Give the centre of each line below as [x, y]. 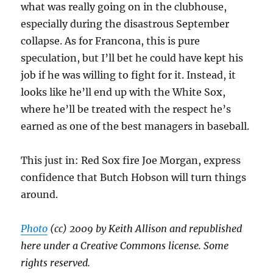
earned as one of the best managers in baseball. [135, 126]
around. [40, 195]
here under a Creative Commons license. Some [125, 246]
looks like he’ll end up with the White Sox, [123, 92]
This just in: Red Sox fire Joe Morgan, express [131, 161]
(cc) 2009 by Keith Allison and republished [145, 229]
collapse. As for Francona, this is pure [111, 41]
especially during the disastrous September [125, 24]
